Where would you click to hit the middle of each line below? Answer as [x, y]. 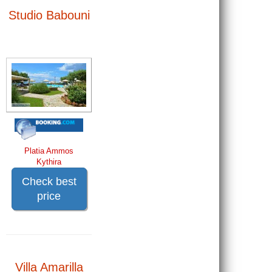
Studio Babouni [49, 15]
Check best [49, 181]
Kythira [49, 161]
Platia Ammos [49, 151]
